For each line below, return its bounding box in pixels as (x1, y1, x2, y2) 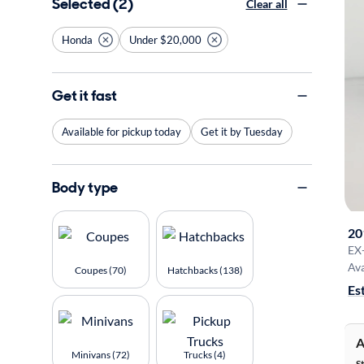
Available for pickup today (62, 124, 181, 138)
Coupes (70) (75, 264, 127, 276)
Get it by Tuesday (201, 124, 283, 138)
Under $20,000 (129, 32, 201, 46)
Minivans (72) (71, 349, 130, 361)
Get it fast (52, 85, 117, 106)
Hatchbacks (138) (167, 264, 243, 276)
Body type (52, 177, 118, 197)
